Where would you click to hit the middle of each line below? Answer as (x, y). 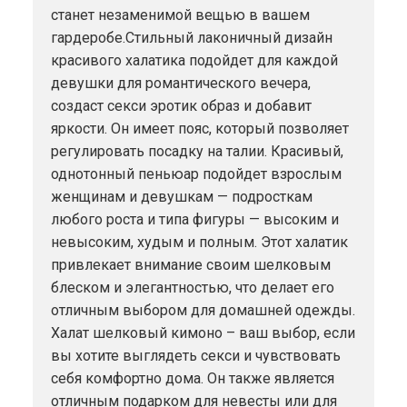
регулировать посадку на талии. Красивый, (197, 151)
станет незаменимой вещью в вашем (180, 15)
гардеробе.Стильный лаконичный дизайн (191, 37)
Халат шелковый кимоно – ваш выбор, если (203, 333)
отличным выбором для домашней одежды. (203, 310)
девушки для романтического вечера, (180, 83)
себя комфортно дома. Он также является (192, 378)
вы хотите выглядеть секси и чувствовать (195, 355)
